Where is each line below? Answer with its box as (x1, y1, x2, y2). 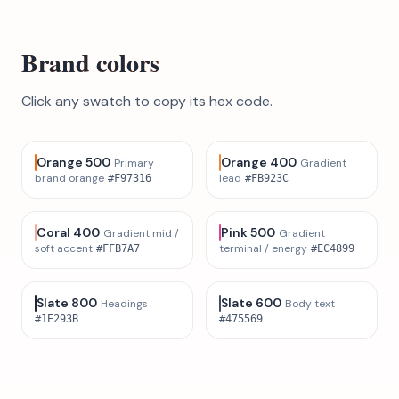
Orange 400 (221, 154, 297, 171)
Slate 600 (221, 295, 281, 312)
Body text (285, 297, 335, 312)
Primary (114, 156, 154, 171)
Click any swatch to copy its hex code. (21, 92, 273, 111)
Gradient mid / (103, 226, 179, 241)
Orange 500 (37, 154, 110, 171)
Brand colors (21, 45, 159, 82)
